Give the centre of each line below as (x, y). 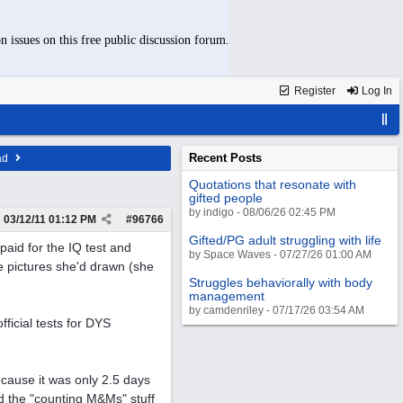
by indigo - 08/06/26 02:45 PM (262, 212)
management (227, 296)
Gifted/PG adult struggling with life (285, 240)
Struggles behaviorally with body (281, 282)
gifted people (226, 198)
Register (313, 91)
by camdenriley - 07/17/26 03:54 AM (277, 310)
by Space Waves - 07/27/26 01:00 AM (280, 255)
